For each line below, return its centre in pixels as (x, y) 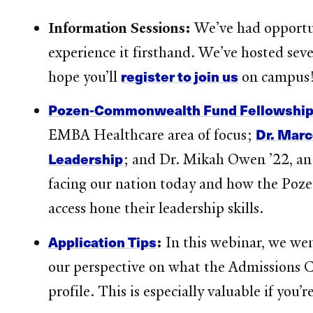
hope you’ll (84, 77)
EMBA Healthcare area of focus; (152, 135)
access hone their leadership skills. (155, 209)
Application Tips (102, 241)
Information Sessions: (119, 28)
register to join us (179, 76)
